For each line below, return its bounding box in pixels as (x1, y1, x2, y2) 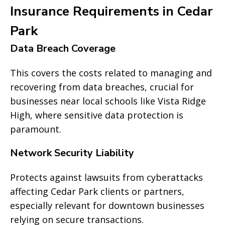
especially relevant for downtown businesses (10, 199, 204, 211)
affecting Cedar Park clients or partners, (10, 185, 184, 197)
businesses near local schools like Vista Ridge (10, 95, 206, 107)
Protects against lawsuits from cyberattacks (10, 171, 203, 183)
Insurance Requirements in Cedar (10, 3, 213, 20)
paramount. (10, 123, 61, 135)
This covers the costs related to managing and (10, 67, 212, 79)
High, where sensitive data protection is (10, 109, 183, 121)
